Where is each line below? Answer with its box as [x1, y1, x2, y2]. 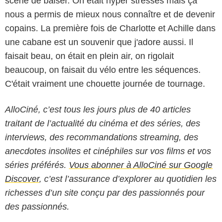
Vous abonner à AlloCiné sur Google [69, 160, 213, 170]
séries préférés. [5, 160, 69, 170]
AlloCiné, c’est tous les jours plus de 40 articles [5, 104, 191, 114]
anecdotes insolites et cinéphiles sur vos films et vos [5, 146, 211, 156]
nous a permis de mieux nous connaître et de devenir [5, 9, 215, 19]
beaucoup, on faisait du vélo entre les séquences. [5, 64, 201, 75]
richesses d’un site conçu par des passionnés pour [5, 187, 205, 198]
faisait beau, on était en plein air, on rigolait [5, 51, 174, 61]
